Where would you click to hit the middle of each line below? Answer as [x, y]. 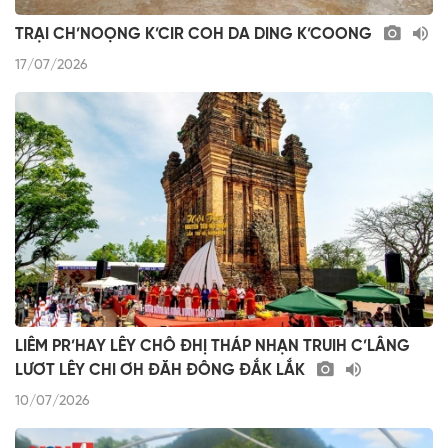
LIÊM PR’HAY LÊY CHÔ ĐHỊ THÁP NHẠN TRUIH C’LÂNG [212, 347]
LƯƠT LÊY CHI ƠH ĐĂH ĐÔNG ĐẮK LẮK [162, 371]
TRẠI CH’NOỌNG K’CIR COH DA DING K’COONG [195, 35]
